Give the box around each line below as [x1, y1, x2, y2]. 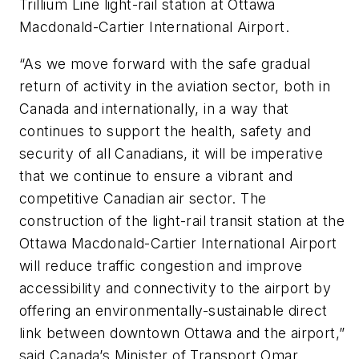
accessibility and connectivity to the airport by [19, 279, 332, 296]
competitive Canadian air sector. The [19, 189, 267, 207]
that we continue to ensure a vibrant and [19, 167, 292, 184]
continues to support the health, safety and [19, 122, 312, 139]
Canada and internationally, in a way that [19, 99, 289, 117]
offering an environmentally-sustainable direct [19, 301, 328, 319]
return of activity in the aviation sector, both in [19, 77, 330, 95]
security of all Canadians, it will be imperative [19, 144, 324, 162]
